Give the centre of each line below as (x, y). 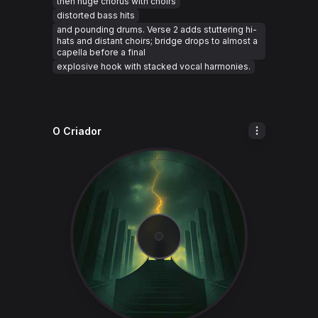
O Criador (77, 131)
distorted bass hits (96, 15)
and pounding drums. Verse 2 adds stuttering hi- (157, 29)
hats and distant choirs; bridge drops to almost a (157, 41)
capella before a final (101, 52)
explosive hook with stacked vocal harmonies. (154, 66)
